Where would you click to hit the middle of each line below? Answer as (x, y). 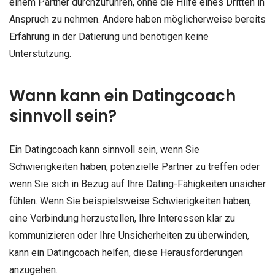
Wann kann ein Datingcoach (122, 96)
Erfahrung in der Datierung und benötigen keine (109, 36)
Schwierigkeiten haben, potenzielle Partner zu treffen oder (134, 167)
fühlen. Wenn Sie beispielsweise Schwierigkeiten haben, (130, 201)
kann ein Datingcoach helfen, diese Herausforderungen (126, 253)
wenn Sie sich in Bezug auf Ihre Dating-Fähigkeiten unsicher (137, 184)
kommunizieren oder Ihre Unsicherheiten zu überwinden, (129, 236)
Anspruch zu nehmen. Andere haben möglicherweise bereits (137, 19)
